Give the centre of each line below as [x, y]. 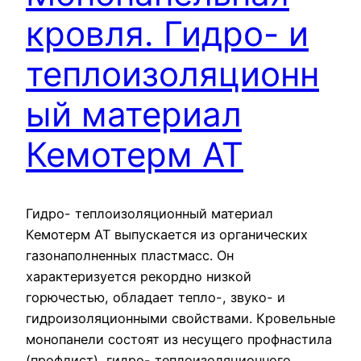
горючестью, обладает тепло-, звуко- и [156, 297]
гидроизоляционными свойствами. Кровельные [180, 318]
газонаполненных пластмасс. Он [130, 255]
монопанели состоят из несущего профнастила [179, 339]
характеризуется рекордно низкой [139, 276]
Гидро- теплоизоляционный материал [149, 213]
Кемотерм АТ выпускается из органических [167, 234]
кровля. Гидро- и [167, 33]
